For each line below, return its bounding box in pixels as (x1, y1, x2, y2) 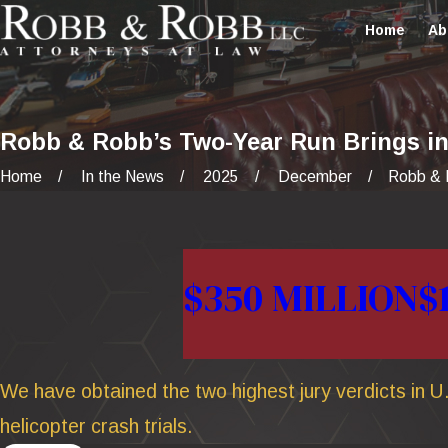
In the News (81, 168, 165, 185)
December (278, 168, 353, 185)
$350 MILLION (182, 271, 418, 324)
